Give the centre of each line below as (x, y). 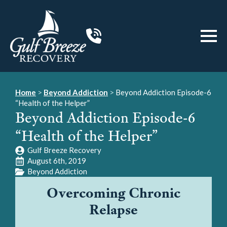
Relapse (113, 209)
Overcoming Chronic (113, 193)
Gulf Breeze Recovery (64, 150)
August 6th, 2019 (57, 161)
